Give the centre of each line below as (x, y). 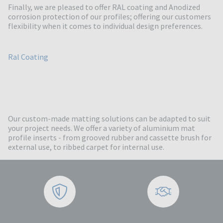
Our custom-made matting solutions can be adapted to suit (109, 119)
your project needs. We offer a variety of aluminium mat (102, 128)
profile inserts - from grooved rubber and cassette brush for (110, 138)
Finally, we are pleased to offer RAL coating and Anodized (104, 7)
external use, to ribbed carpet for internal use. (86, 147)
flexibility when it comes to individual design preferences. (105, 26)
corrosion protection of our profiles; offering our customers (110, 17)
